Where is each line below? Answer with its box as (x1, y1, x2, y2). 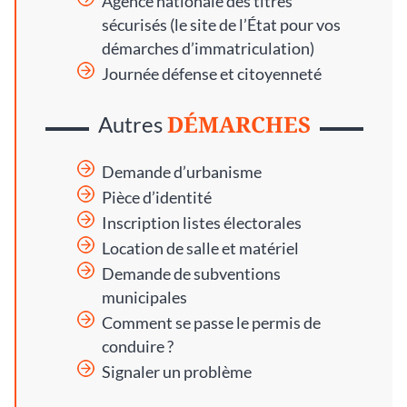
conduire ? (102, 337, 174, 357)
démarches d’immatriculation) (102, 39, 314, 59)
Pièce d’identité (102, 188, 212, 208)
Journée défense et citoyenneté (102, 65, 322, 84)
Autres (98, 111, 167, 138)
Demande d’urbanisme (102, 163, 262, 183)
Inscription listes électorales (102, 213, 302, 233)
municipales (102, 288, 187, 308)
